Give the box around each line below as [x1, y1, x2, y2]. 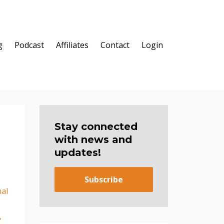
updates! [54, 146, 101, 158]
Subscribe [84, 173, 123, 185]
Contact [100, 39, 129, 50]
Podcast [14, 39, 44, 50]
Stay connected [54, 120, 137, 132]
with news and [54, 133, 132, 145]
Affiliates [56, 39, 88, 50]
